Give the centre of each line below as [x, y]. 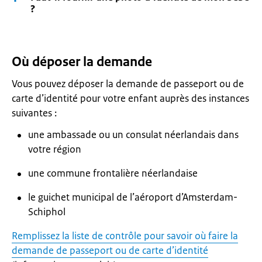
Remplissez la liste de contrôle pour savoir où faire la [125, 236]
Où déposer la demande [82, 62]
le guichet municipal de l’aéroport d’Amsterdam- [133, 197]
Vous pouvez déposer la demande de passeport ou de [128, 84]
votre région [55, 149]
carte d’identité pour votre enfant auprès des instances [130, 98]
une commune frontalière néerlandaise [113, 173]
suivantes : [34, 113]
